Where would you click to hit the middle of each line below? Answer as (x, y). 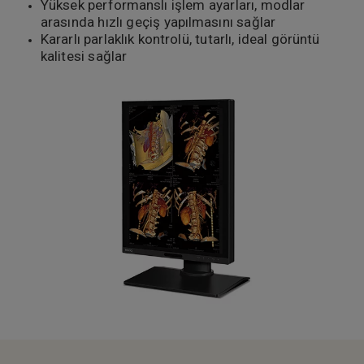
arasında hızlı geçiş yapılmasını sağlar (158, 22)
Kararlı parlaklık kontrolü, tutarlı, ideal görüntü (180, 39)
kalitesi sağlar (84, 56)
